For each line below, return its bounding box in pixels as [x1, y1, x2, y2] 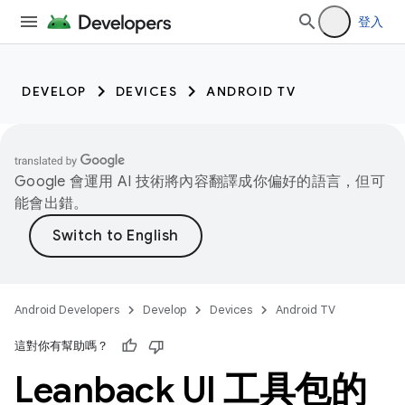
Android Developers [14, 302, 119, 317]
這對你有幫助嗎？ [14, 338, 108, 353]
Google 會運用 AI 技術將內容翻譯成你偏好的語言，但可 [14, 173, 385, 191]
